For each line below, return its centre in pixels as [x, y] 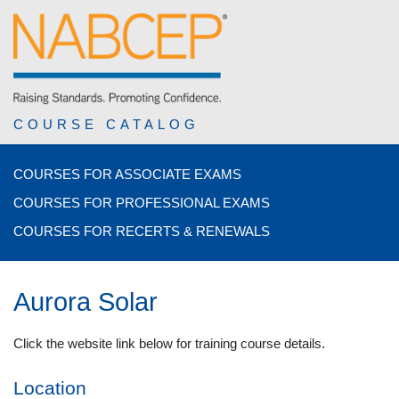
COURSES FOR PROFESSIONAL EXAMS [142, 202]
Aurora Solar [85, 301]
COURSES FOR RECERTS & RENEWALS [142, 231]
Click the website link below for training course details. [169, 344]
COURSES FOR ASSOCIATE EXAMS [127, 174]
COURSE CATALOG [106, 124]
